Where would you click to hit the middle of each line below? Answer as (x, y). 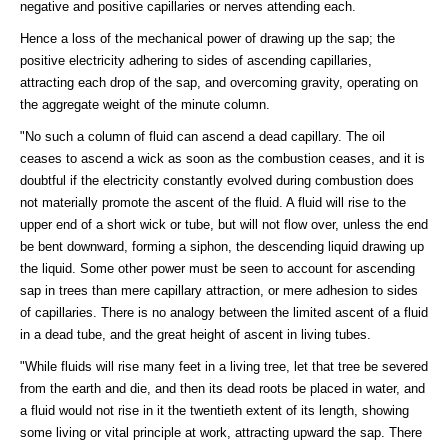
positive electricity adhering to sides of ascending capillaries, (196, 60)
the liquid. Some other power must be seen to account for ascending (217, 268)
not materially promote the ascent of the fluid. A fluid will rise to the (213, 202)
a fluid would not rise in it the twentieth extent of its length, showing (214, 410)
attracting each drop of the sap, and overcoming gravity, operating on (219, 82)
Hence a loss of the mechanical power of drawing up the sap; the (207, 38)
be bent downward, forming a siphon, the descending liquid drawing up (222, 246)
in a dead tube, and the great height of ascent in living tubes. (195, 334)
